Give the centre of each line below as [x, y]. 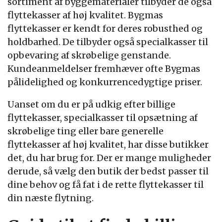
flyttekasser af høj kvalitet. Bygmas [85, 15]
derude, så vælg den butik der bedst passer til [108, 171]
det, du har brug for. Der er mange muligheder [109, 158]
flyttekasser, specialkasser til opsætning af [103, 118]
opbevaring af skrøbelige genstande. [89, 55]
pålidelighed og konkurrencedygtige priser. [105, 82]
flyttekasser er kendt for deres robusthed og [105, 28]
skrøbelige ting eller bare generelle [85, 131]
